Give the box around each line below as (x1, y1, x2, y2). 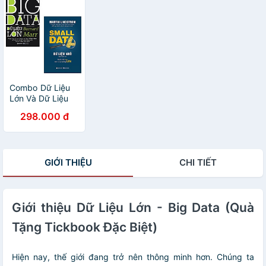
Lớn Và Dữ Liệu (9, 93, 69, 103)
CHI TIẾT (179, 156, 217, 168)
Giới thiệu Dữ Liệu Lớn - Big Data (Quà (12, 199, 254, 215)
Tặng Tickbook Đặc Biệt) (12, 219, 157, 235)
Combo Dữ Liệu (9, 82, 71, 93)
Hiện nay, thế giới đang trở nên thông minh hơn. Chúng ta (12, 251, 254, 262)
